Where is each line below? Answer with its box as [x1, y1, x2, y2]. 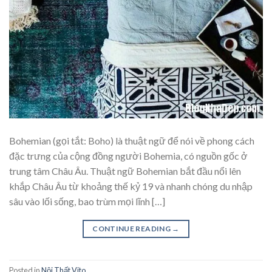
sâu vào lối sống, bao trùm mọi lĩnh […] [9, 195, 165, 207]
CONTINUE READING [92, 223, 172, 233]
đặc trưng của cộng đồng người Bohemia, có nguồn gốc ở [9, 149, 248, 161]
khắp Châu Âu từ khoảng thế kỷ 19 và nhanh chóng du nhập [9, 180, 253, 192]
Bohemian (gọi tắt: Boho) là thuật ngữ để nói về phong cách [9, 134, 254, 146]
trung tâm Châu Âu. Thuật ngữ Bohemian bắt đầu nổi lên [9, 165, 241, 177]
